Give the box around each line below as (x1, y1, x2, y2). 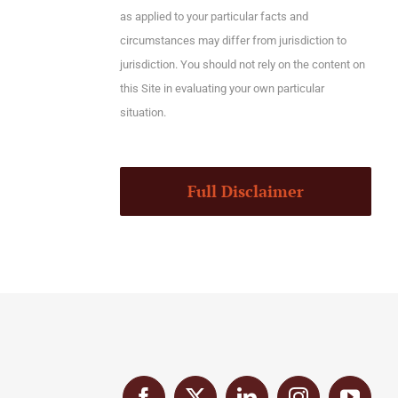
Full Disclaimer (187, 180, 304, 202)
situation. (119, 106, 166, 119)
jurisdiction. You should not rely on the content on (119, 58, 365, 71)
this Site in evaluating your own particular (119, 82, 324, 95)
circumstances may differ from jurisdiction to (119, 34, 346, 47)
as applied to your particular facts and (119, 10, 308, 23)
